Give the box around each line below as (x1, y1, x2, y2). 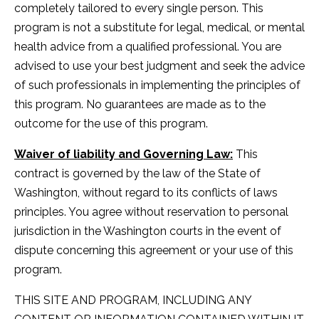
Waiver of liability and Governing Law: (14, 147, 233, 161)
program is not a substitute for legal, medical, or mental (14, 20, 305, 34)
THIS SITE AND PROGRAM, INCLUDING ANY (14, 293, 251, 307)
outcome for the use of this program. (14, 116, 208, 130)
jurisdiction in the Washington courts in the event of (14, 224, 281, 238)
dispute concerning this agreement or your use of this (14, 243, 293, 257)
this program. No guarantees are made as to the (14, 97, 266, 111)
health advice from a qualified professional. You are (14, 39, 281, 53)
